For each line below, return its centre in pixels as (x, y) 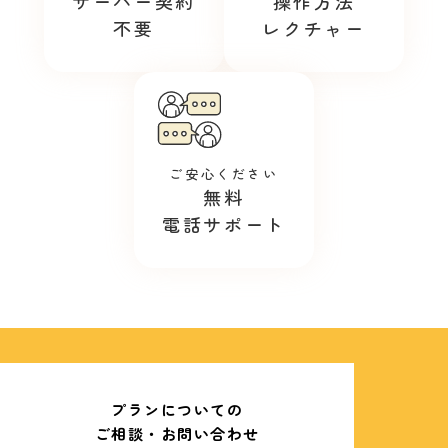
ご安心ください (224, 173)
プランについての (177, 409)
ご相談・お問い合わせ (177, 433)
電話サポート (224, 224)
